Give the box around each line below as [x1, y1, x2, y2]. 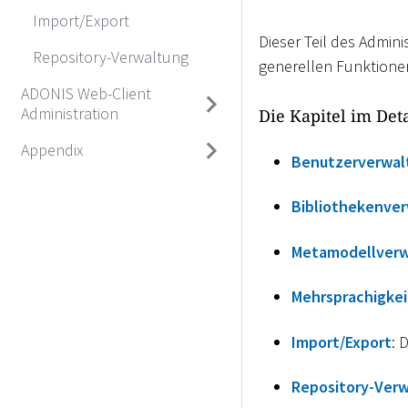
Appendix [20, 139, 83, 160]
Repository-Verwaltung [33, 46, 189, 67]
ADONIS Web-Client [20, 82, 151, 104]
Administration [20, 102, 118, 124]
